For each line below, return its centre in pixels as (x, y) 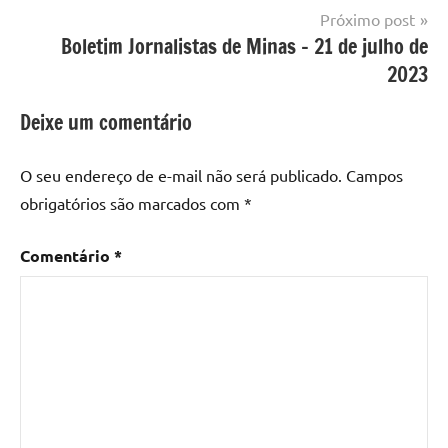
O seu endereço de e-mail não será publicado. (181, 174)
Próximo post (367, 18)
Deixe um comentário (106, 122)
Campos (374, 174)
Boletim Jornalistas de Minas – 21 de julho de (244, 46)
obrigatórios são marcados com (132, 202)
